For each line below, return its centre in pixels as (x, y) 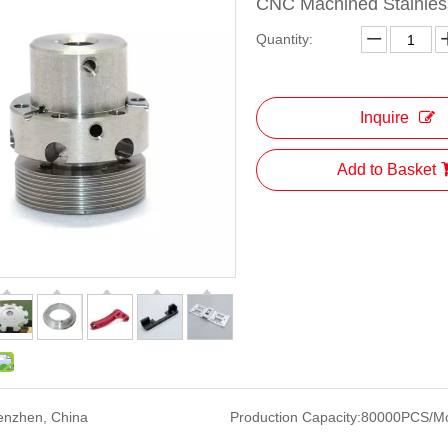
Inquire (384, 117)
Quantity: (284, 39)
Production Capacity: (295, 417)
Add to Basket (386, 169)
